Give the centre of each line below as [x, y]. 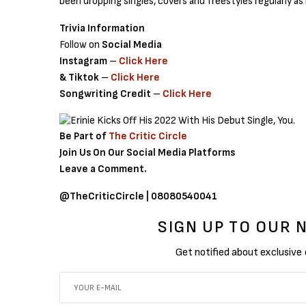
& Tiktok [80, 78]
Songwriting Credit [106, 94]
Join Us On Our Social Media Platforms [148, 153]
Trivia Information [102, 29]
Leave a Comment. [103, 169]
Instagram [85, 61]
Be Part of [84, 137]
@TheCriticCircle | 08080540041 [139, 197]
